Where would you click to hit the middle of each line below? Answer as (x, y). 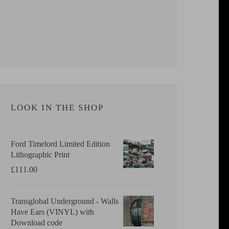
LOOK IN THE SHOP (57, 107)
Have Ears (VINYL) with (52, 212)
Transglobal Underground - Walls (65, 201)
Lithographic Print (40, 154)
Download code (37, 222)
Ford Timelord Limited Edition (60, 144)
